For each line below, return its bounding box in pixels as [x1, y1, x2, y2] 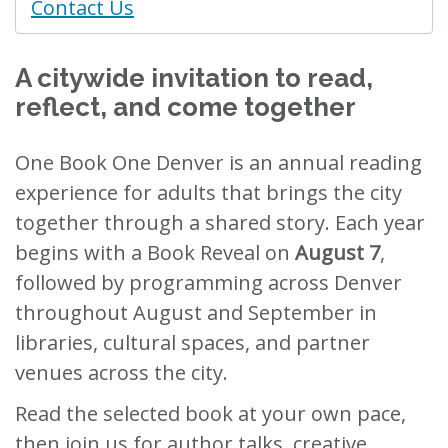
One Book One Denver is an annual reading [15, 149, 422, 176]
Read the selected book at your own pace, [15, 400, 406, 427]
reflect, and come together [15, 92, 356, 122]
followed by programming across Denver [15, 269, 402, 296]
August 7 [295, 239, 380, 266]
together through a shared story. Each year [15, 209, 425, 236]
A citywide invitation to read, [15, 63, 373, 93]
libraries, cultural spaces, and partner [15, 329, 370, 356]
